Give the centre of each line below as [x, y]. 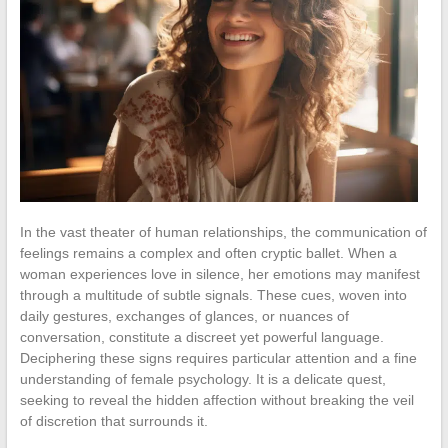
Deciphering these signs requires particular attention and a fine [218, 357]
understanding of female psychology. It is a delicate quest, [202, 378]
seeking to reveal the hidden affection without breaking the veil [216, 399]
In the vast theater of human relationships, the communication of [223, 231]
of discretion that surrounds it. [113, 420]
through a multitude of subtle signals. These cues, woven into [213, 294]
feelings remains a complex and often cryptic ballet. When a [208, 252]
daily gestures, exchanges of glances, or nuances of [184, 315]
